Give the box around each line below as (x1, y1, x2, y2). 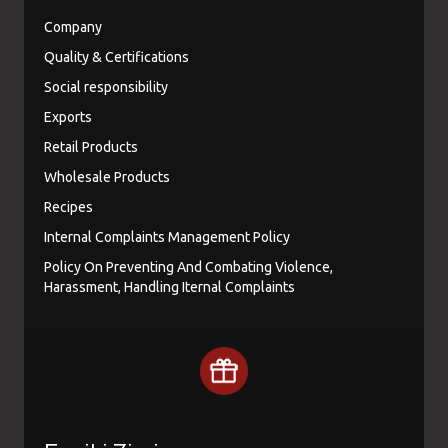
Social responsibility (44, 79, 168, 95)
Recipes (44, 199, 93, 215)
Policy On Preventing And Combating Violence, (44, 259, 333, 275)
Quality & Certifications (44, 49, 189, 65)
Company (44, 19, 102, 35)
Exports (44, 109, 92, 125)
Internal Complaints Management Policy (44, 229, 290, 245)
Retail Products (44, 139, 138, 155)
